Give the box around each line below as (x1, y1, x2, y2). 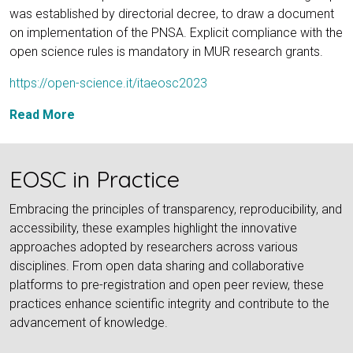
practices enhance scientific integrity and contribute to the (9, 296, 329, 312)
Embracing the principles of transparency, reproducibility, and (9, 202, 342, 217)
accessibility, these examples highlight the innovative (9, 221, 297, 236)
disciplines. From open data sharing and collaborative (9, 258, 304, 274)
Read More (9, 106, 75, 122)
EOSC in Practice (9, 165, 180, 194)
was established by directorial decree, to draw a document (9, 6, 334, 21)
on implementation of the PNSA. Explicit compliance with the (9, 24, 343, 40)
